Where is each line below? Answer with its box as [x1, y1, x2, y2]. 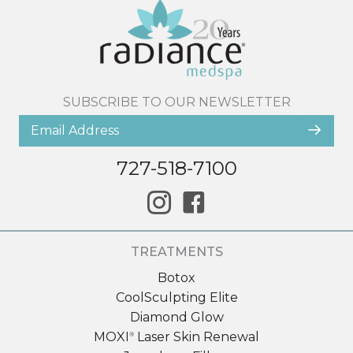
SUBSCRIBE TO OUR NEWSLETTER [62, 94, 291, 110]
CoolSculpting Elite [115, 289, 238, 305]
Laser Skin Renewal [134, 329, 259, 344]
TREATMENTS [130, 243, 223, 259]
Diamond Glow [129, 309, 224, 325]
